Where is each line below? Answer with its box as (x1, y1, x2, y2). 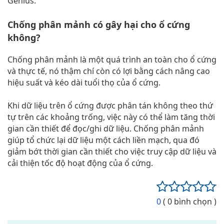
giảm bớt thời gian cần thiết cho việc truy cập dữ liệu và (7, 146, 216, 157)
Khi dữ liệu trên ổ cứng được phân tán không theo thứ (7, 100, 213, 111)
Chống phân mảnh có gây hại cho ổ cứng (7, 18, 190, 30)
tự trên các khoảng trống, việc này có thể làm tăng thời (7, 111, 215, 123)
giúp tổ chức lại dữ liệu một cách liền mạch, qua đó (7, 134, 199, 146)
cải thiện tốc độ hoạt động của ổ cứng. (7, 157, 153, 169)
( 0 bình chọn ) (161, 196, 216, 207)
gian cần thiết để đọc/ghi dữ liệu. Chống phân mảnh (7, 123, 204, 134)
